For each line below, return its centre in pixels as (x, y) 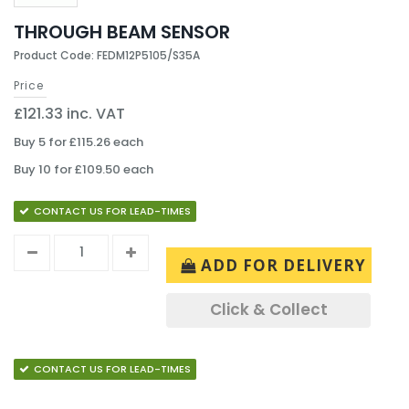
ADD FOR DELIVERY (283, 265)
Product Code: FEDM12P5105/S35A (107, 55)
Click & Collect (268, 310)
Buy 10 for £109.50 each (84, 169)
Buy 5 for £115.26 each (79, 142)
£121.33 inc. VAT (69, 114)
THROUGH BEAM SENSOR (122, 32)
